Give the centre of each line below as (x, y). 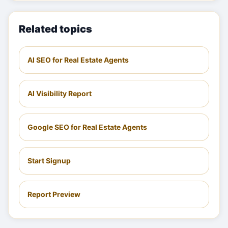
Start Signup (49, 161)
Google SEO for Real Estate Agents (87, 127)
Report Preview (54, 194)
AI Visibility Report (60, 93)
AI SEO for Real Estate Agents (78, 60)
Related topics (55, 29)
